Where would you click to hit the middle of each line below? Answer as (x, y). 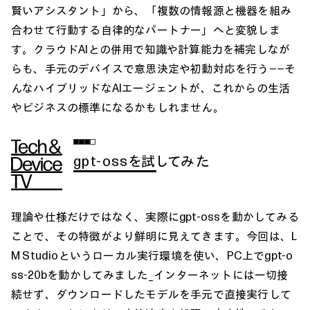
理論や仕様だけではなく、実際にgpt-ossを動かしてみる (155, 216)
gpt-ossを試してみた (142, 161)
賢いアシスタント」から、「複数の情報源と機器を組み (152, 10)
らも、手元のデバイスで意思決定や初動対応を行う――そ (154, 68)
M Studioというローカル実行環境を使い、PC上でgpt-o (152, 255)
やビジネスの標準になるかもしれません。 (118, 107)
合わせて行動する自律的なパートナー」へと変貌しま (146, 29)
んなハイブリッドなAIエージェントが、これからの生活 (151, 88)
